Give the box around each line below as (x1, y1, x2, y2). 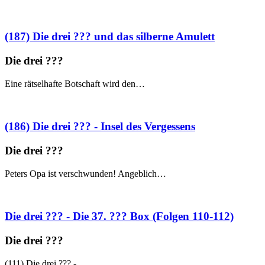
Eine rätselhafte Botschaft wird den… (5, 78, 145, 89)
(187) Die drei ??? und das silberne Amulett (5, 30, 215, 43)
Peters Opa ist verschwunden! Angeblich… (5, 168, 166, 179)
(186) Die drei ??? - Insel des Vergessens (5, 120, 195, 133)
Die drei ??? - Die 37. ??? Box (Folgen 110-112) (5, 210, 234, 223)
